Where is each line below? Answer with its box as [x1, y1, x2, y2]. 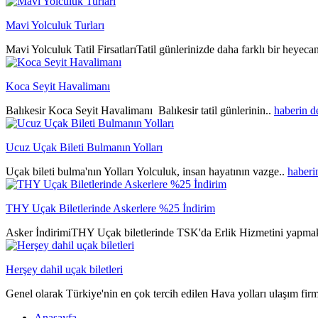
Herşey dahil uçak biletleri [6, 263, 123, 275]
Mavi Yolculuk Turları [6, 18, 104, 31]
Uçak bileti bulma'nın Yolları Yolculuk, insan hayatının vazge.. [6, 165, 287, 177]
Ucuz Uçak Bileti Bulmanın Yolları [6, 141, 163, 153]
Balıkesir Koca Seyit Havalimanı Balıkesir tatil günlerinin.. [6, 104, 274, 116]
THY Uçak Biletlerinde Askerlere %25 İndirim [6, 202, 215, 214]
